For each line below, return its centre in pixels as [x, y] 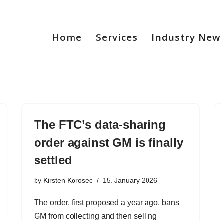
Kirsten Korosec [68, 180]
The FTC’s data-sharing [100, 125]
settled [53, 160]
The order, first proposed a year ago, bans [107, 203]
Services [117, 37]
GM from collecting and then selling [95, 216]
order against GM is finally [109, 142]
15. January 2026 [130, 180]
